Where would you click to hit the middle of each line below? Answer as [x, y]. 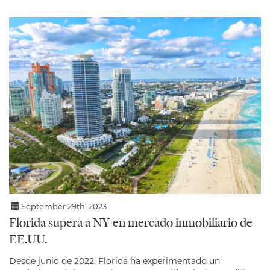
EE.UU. [28, 240]
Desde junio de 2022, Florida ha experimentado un [115, 261]
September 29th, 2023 [63, 206]
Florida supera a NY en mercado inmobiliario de [131, 223]
